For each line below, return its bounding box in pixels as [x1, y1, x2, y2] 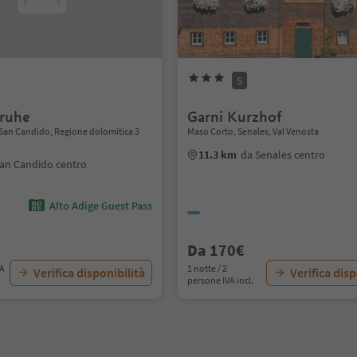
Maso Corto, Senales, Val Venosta [187, 125, 320, 137]
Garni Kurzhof [187, 108, 283, 126]
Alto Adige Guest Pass [49, 198, 153, 213]
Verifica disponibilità [33, 265, 146, 280]
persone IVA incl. [187, 274, 254, 286]
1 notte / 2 [187, 262, 228, 274]
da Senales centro [241, 147, 326, 162]
